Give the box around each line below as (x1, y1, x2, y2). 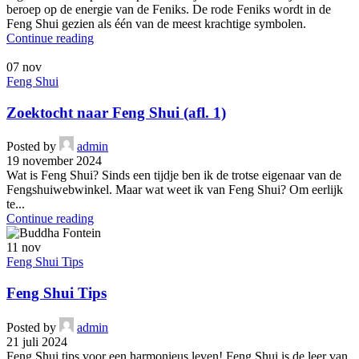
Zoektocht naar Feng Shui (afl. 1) (6, 103, 226, 121)
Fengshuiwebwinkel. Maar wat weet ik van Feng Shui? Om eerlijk (6, 183, 343, 197)
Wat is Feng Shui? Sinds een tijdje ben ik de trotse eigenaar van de (6, 168, 341, 183)
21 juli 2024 (6, 334, 67, 349)
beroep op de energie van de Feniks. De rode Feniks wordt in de (6, 2, 331, 16)
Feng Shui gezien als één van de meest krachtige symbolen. (6, 16, 306, 30)
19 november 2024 (6, 154, 102, 168)
